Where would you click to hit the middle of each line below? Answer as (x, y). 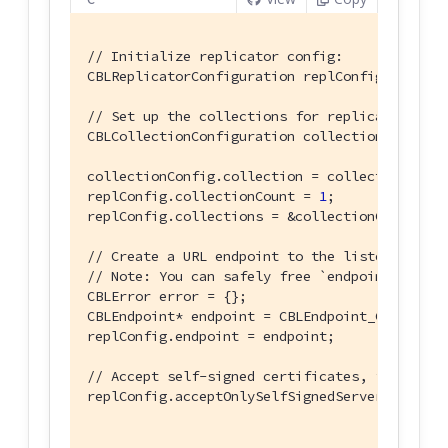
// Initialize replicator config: (215, 56)
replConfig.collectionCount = (203, 196)
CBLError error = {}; (167, 296)
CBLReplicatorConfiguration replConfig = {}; (259, 76)
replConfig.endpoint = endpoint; (211, 336)
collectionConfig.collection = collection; (251, 176)
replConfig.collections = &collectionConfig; (259, 216)
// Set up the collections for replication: (255, 116)
